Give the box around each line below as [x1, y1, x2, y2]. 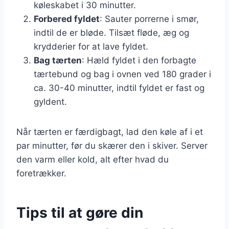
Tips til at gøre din [16, 203, 143, 221]
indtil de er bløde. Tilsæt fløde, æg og [34, 27, 189, 38]
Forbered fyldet [34, 13, 100, 24]
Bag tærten [34, 55, 82, 65]
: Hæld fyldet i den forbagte [82, 55, 196, 65]
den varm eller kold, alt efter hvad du [16, 154, 169, 165]
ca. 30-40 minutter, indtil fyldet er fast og [34, 82, 204, 93]
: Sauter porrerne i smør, [100, 13, 199, 24]
